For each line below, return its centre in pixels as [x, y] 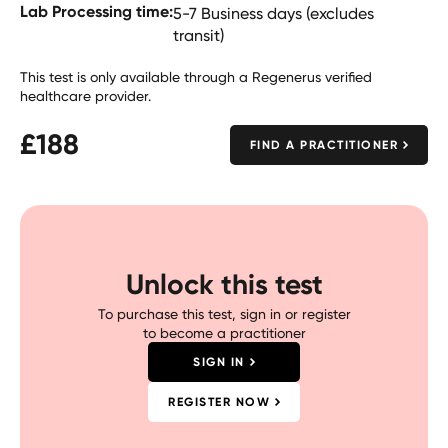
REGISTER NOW [219, 401]
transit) [198, 35]
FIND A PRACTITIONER [323, 144]
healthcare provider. [85, 95]
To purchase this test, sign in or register [224, 313]
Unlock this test [224, 283]
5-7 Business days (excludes [273, 13]
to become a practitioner [224, 332]
